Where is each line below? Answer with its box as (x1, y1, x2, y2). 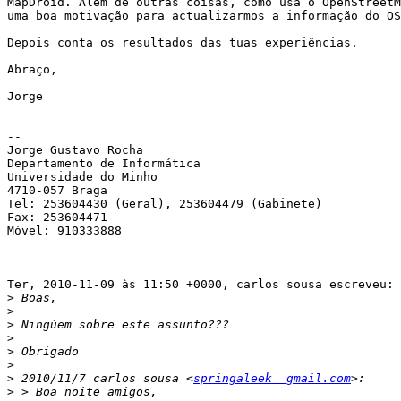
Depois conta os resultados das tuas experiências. (7, 36, 358, 50)
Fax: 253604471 (7, 210, 107, 225)
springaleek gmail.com (193, 371, 351, 386)
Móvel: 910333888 (7, 224, 122, 238)
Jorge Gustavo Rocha (7, 143, 143, 158)
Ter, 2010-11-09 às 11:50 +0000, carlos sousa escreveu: (7, 277, 394, 292)
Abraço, (7, 63, 57, 77)
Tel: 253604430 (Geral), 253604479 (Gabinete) (7, 197, 322, 211)
